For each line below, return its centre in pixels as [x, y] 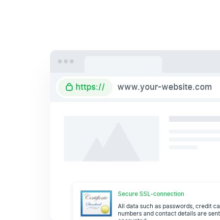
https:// [89, 87]
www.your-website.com [165, 87]
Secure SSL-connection [151, 194]
